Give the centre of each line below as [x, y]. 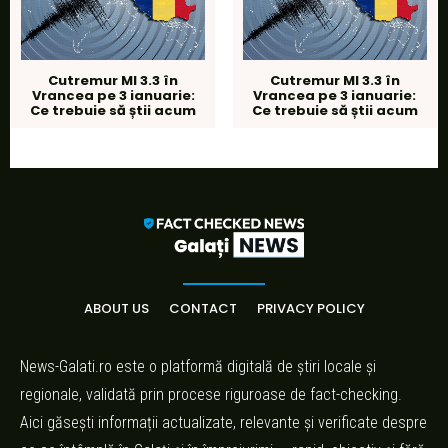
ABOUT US [116, 308]
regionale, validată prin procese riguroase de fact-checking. [211, 394]
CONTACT [202, 308]
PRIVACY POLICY [310, 308]
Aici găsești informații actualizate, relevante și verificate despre [223, 422]
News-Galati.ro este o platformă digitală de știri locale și [198, 366]
